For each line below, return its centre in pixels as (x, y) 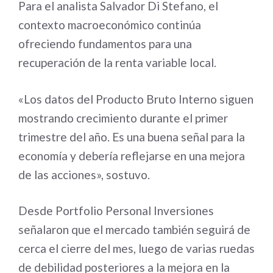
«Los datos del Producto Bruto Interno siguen (136, 99)
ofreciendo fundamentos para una (105, 44)
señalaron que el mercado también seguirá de (134, 229)
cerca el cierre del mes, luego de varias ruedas (136, 248)
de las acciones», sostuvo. (84, 174)
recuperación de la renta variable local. (117, 62)
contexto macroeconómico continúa (110, 25)
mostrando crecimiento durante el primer (123, 118)
